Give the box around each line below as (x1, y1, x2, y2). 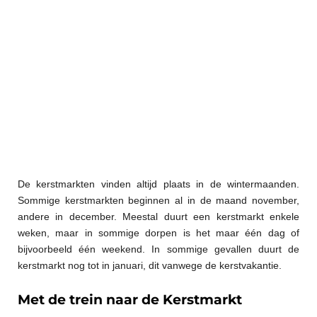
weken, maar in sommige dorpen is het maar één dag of (18, 226, 299, 238)
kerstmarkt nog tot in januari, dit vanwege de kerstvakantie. (18, 259, 282, 271)
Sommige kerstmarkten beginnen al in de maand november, (18, 194, 299, 206)
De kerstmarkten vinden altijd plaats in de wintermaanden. (18, 178, 299, 190)
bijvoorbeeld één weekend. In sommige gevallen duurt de (18, 243, 299, 255)
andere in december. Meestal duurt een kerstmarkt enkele (18, 210, 299, 222)
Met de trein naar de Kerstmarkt (18, 292, 242, 309)
